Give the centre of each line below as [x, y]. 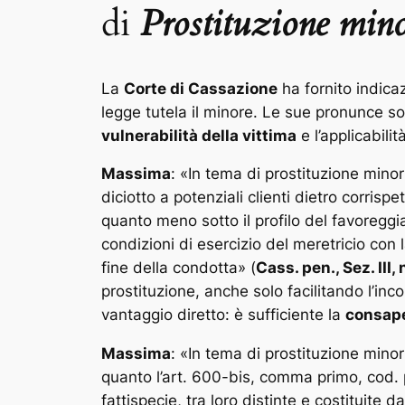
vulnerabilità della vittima [199, 135]
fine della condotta [170, 268]
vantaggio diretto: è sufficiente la [223, 315]
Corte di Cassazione [201, 88]
